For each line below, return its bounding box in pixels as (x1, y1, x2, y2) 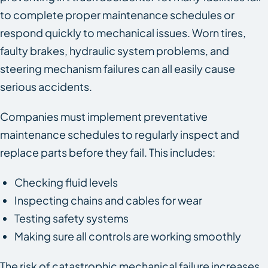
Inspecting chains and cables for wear (14, 193, 202, 207)
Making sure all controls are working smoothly (14, 229, 243, 243)
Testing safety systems (14, 211, 130, 225)
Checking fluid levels (14, 175, 118, 189)
